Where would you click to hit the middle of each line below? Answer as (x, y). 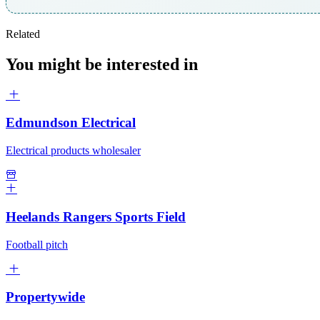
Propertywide (45, 297)
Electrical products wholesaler (73, 151)
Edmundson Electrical (71, 123)
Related (23, 34)
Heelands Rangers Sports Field (96, 216)
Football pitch (37, 244)
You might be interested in (102, 64)
